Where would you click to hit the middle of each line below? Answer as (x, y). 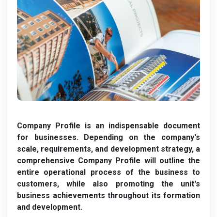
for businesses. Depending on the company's (108, 138)
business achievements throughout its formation (108, 196)
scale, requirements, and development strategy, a (108, 149)
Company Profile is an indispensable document (108, 126)
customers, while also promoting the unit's (108, 184)
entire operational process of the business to (108, 172)
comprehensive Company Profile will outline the (108, 161)
